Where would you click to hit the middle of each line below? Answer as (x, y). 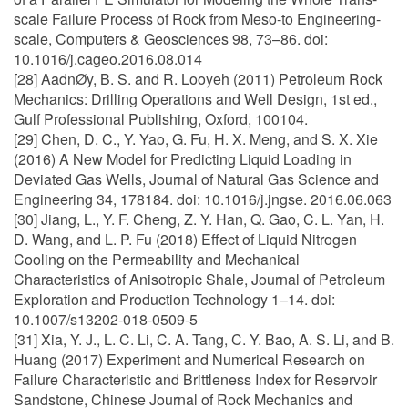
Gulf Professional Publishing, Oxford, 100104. (161, 119)
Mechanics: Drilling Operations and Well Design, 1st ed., (195, 99)
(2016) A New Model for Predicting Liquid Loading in (183, 159)
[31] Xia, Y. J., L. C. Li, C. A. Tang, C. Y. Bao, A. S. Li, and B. (204, 339)
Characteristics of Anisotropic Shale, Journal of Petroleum (199, 279)
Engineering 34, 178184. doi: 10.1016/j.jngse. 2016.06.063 (203, 199)
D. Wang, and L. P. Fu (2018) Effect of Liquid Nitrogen (185, 239)
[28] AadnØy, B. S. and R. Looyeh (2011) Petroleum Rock (198, 79)
